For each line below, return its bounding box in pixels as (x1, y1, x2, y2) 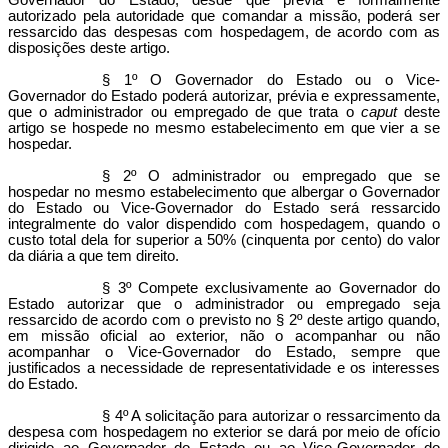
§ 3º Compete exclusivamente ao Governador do (102, 280, 440, 296)
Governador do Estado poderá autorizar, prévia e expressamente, (8, 88, 440, 104)
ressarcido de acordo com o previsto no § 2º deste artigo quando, (8, 312, 440, 328)
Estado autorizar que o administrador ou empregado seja (8, 296, 440, 312)
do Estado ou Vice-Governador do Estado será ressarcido (8, 200, 440, 216)
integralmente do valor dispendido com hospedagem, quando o (8, 216, 440, 232)
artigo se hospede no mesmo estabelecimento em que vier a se (8, 120, 440, 136)
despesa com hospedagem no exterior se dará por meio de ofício (8, 424, 440, 440)
